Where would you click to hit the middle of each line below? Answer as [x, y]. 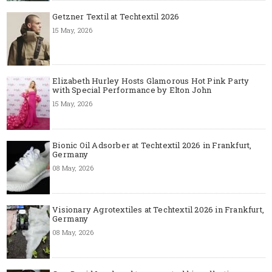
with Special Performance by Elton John [132, 90]
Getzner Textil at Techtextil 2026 [116, 16]
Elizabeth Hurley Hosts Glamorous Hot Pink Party [151, 80]
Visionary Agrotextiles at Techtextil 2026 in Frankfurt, [158, 209]
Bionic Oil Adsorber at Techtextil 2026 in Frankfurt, [152, 145]
